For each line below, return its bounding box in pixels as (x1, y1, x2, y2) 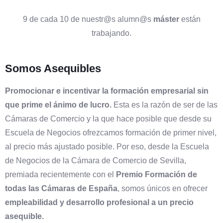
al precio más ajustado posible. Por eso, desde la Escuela (5, 142, 209, 151)
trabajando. (92, 28, 131, 37)
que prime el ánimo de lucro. (5, 100, 111, 109)
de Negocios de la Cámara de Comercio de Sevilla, (5, 156, 186, 165)
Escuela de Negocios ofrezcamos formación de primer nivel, (5, 128, 217, 137)
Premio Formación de (116, 170, 197, 179)
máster (153, 14, 179, 23)
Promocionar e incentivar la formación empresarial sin (5, 86, 209, 95)
